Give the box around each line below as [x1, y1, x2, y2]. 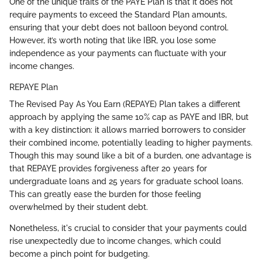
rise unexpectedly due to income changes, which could [9, 236, 221, 246]
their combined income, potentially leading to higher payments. [9, 137, 253, 147]
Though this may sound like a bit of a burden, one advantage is [9, 150, 251, 160]
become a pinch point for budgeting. [9, 249, 150, 258]
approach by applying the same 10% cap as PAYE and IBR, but [9, 112, 249, 122]
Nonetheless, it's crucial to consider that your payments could [9, 223, 247, 233]
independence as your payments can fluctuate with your [9, 48, 226, 58]
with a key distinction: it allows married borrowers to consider [9, 125, 246, 135]
